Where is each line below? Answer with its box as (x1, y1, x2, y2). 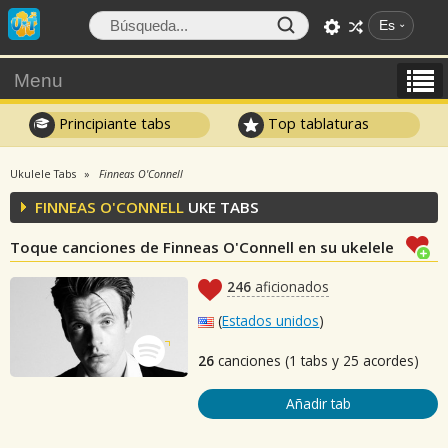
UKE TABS (184, 197, 259, 217)
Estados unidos (222, 311, 320, 330)
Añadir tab (285, 394, 351, 413)
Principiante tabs (54, 113, 171, 133)
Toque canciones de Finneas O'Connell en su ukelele (10, 237, 394, 257)
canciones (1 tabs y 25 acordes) (214, 351, 420, 370)
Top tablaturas (264, 113, 370, 133)
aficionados (251, 277, 330, 296)
